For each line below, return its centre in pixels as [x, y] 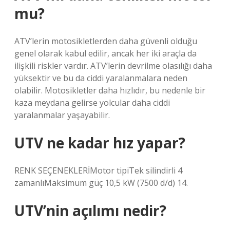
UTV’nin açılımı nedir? [90, 210]
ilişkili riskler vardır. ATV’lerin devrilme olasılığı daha [113, 66]
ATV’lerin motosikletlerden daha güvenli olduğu [106, 41]
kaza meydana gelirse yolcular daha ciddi [92, 103]
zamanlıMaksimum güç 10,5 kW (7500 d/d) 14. [101, 183]
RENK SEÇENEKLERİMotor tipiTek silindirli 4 [98, 170]
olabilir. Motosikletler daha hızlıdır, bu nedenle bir [110, 90]
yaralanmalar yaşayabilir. [62, 115]
